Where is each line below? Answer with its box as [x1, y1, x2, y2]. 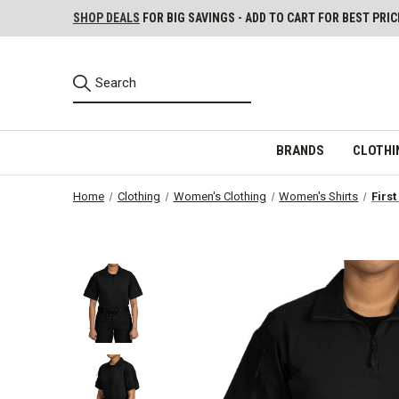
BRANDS [275, 142, 324, 159]
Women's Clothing [173, 189, 266, 203]
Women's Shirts [279, 189, 359, 203]
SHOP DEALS [73, 11, 140, 25]
